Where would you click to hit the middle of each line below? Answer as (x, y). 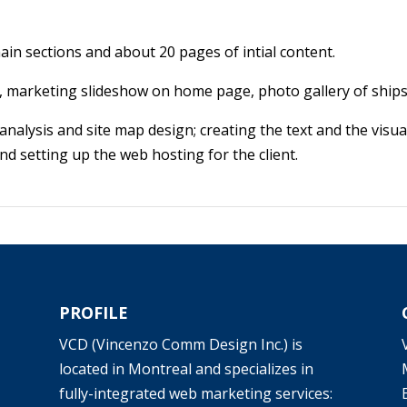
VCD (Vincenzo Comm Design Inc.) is (181, 345)
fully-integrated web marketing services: (196, 394)
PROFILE (94, 313)
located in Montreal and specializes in (187, 369)
